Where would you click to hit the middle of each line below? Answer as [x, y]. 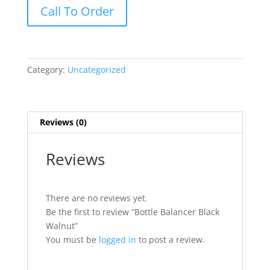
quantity [43, 58]
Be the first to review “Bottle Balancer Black [132, 212]
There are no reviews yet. [96, 198]
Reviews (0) [63, 122]
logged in [117, 240]
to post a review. [170, 240]
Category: [47, 70]
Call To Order [77, 11]
